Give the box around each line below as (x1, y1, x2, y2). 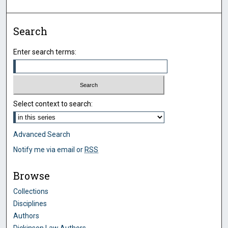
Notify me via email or (13, 146, 85, 154)
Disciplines (13, 199, 47, 208)
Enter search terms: (13, 47, 77, 56)
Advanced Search (13, 130, 71, 139)
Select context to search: (13, 100, 93, 108)
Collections (13, 187, 49, 196)
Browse (13, 169, 50, 183)
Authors (13, 212, 40, 220)
